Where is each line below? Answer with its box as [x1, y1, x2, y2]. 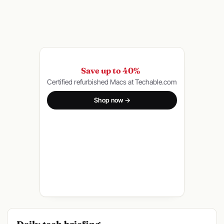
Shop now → [93, 96, 130, 104]
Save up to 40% [81, 65, 140, 75]
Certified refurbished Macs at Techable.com [47, 77, 177, 86]
